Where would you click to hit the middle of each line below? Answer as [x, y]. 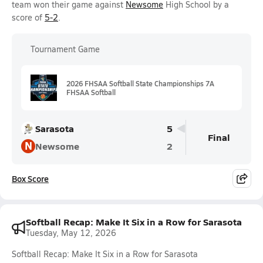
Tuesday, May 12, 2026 [71, 233]
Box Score [30, 178]
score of [28, 17]
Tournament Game [65, 49]
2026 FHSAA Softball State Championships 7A [140, 83]
